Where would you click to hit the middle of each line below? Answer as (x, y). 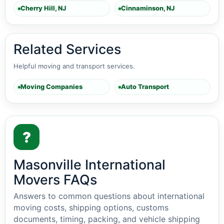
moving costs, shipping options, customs (91, 207)
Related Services (67, 49)
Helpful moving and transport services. (74, 66)
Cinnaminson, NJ (148, 8)
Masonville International (89, 164)
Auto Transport (145, 87)
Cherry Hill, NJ (43, 8)
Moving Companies (51, 87)
